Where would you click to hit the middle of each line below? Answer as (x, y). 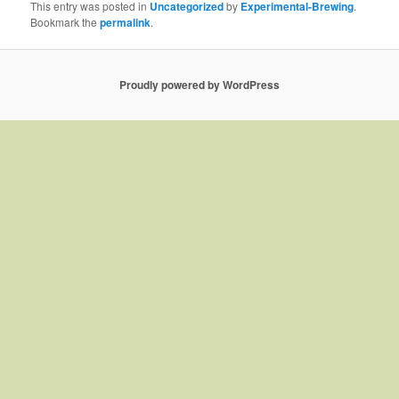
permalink (126, 22)
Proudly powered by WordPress (199, 85)
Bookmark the (65, 21)
